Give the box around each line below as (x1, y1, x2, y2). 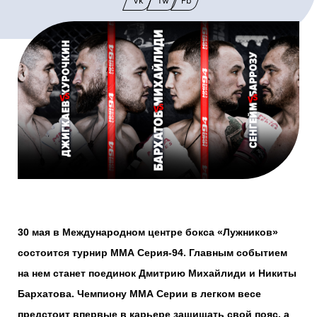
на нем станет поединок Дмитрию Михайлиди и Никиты (18, 267, 296, 279)
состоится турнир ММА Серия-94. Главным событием (18, 247, 287, 259)
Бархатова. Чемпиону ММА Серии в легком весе (18, 288, 261, 300)
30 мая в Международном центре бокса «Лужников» (18, 226, 278, 238)
